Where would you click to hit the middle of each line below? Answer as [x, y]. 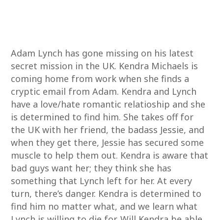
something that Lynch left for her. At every [102, 181]
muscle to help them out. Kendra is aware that [110, 155]
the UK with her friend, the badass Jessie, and [108, 130]
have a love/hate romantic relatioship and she [108, 104]
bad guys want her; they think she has [91, 168]
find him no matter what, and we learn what [104, 206]
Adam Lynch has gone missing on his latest [102, 53]
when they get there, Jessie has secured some [108, 142]
